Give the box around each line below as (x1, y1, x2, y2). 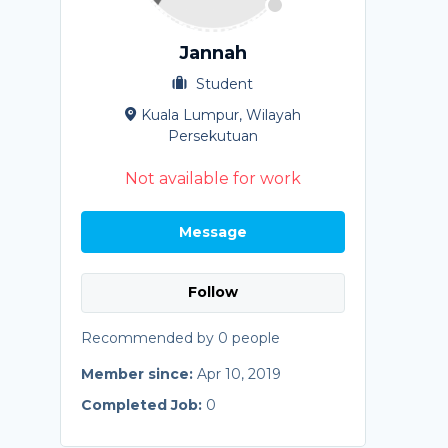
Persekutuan (167, 126, 258, 145)
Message (178, 222, 247, 241)
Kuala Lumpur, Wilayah (140, 105, 301, 124)
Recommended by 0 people (80, 328, 280, 347)
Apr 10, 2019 (196, 364, 281, 383)
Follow (187, 283, 238, 302)
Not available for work (124, 168, 301, 188)
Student (191, 74, 253, 93)
